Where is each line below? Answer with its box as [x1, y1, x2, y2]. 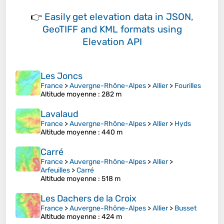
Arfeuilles [40, 166, 70, 175]
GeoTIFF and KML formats [42, 23, 155, 35]
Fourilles [174, 81, 201, 90]
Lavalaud [40, 108, 78, 120]
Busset [174, 204, 196, 213]
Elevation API [82, 36, 142, 48]
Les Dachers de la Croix [40, 193, 136, 204]
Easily [44, 11, 72, 23]
